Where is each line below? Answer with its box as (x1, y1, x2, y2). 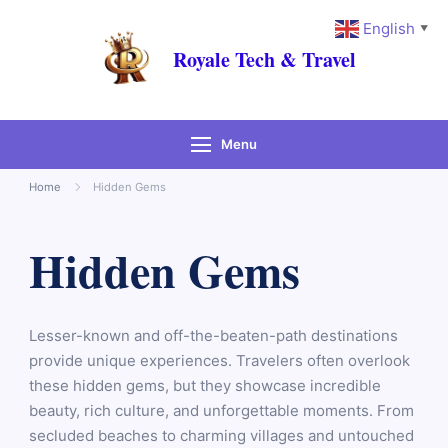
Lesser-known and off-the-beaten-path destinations (29, 326, 398, 345)
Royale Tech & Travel (172, 45, 356, 74)
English (363, 19, 415, 39)
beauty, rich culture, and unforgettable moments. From (29, 401, 414, 420)
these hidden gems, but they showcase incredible (29, 376, 381, 395)
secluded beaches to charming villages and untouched (29, 426, 414, 445)
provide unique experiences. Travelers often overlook (29, 351, 410, 370)
